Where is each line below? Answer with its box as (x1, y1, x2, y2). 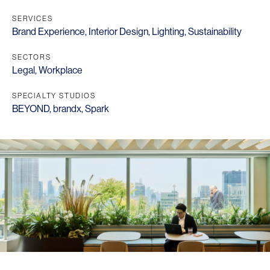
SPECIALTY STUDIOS (12, 91, 96, 100)
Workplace (39, 64, 83, 76)
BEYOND (12, 102, 49, 115)
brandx (53, 102, 81, 115)
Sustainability (188, 25, 242, 37)
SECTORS (12, 52, 51, 61)
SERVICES (12, 14, 53, 23)
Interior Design (89, 25, 148, 37)
